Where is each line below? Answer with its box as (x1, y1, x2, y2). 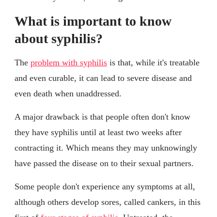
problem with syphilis (31, 57, 107, 67)
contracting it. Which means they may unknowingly (15, 142, 197, 153)
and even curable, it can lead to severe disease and (15, 73, 192, 83)
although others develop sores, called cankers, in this (15, 197, 201, 207)
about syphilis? (15, 31, 103, 46)
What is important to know (15, 13, 171, 29)
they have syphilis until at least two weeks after (15, 127, 182, 137)
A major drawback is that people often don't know (15, 111, 190, 122)
